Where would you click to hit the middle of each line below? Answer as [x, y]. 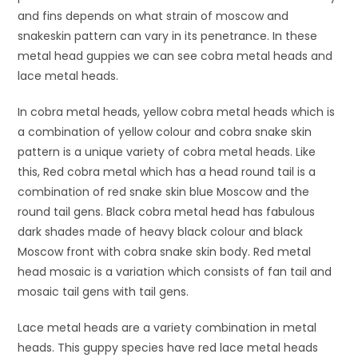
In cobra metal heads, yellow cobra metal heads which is [177, 111]
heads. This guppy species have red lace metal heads [168, 347]
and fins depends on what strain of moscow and [153, 16]
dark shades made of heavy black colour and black [161, 231]
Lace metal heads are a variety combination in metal [167, 327]
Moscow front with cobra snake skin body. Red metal [165, 251]
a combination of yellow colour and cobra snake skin [165, 131]
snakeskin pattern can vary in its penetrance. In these [168, 36]
